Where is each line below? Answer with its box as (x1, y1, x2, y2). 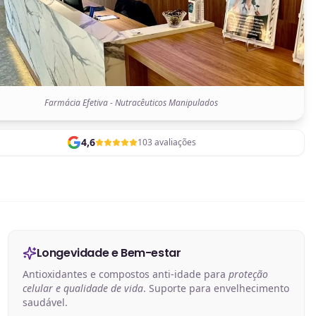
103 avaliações (137, 136, 196, 149)
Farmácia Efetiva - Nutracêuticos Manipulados (44, 97, 219, 109)
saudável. (22, 296, 68, 310)
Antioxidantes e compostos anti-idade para (22, 267, 229, 281)
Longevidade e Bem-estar (36, 245, 181, 262)
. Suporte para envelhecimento (142, 281, 289, 296)
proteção (228, 267, 268, 281)
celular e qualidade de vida (22, 281, 143, 296)
